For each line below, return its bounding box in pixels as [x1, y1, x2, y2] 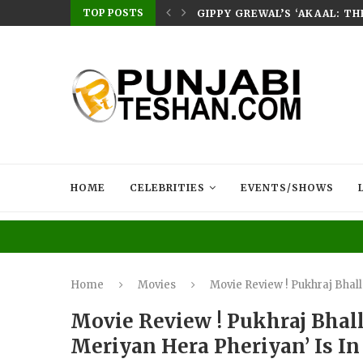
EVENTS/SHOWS [241, 181, 334, 194]
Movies [138, 278, 176, 292]
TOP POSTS [83, 6, 143, 19]
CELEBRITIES [130, 181, 205, 194]
